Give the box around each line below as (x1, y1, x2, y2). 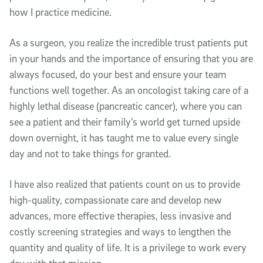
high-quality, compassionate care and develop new (9, 193, 222, 206)
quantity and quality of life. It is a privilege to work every (9, 241, 247, 254)
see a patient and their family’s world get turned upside (9, 115, 240, 128)
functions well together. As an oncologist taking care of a (9, 83, 248, 96)
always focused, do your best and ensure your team (9, 68, 227, 80)
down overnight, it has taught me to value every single (9, 131, 238, 144)
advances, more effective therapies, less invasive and (9, 209, 231, 222)
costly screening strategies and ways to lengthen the (9, 225, 231, 238)
